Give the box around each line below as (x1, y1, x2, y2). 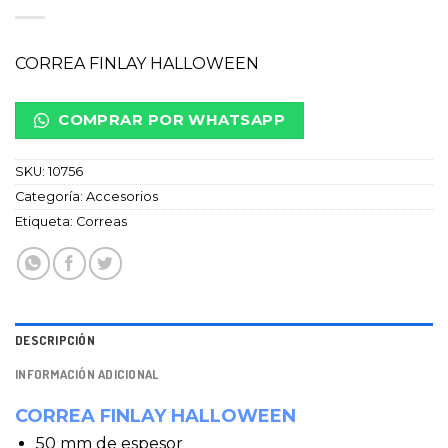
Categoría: (15, 189, 86, 205)
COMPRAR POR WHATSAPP (53, 111, 286, 130)
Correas (76, 214, 127, 230)
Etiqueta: (15, 214, 76, 230)
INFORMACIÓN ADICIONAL (15, 366, 159, 383)
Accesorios (86, 189, 158, 205)
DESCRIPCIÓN (15, 332, 95, 349)
